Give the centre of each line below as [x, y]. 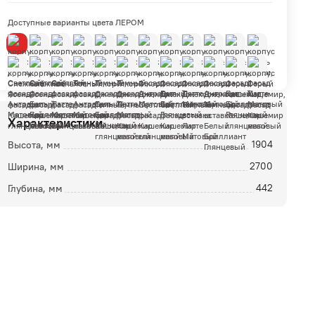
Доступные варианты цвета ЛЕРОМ [76, 22]
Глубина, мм [35, 188]
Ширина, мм [36, 167]
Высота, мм [34, 145]
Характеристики [55, 123]
